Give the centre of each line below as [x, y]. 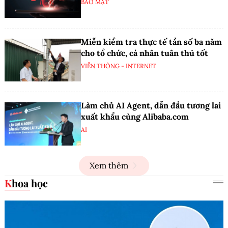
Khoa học [30, 183]
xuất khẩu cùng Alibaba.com [135, 117]
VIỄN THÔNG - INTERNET [119, 66]
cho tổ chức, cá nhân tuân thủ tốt [145, 53]
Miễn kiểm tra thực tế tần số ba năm [151, 41]
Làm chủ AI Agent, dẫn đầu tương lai [151, 106]
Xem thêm [109, 165]
